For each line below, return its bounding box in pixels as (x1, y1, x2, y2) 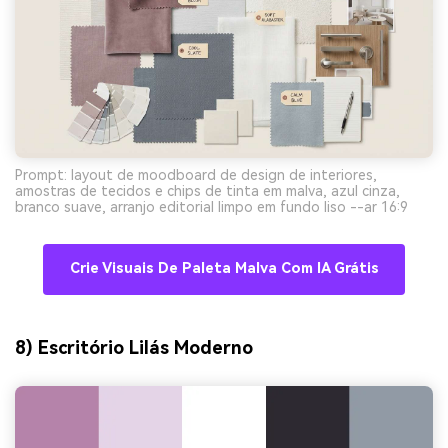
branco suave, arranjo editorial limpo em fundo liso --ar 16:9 (15, 199, 408, 216)
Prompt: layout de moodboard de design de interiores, (15, 167, 377, 184)
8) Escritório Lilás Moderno (15, 337, 253, 359)
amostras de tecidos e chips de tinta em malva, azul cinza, (15, 183, 400, 200)
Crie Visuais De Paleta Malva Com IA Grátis (69, 260, 379, 278)
